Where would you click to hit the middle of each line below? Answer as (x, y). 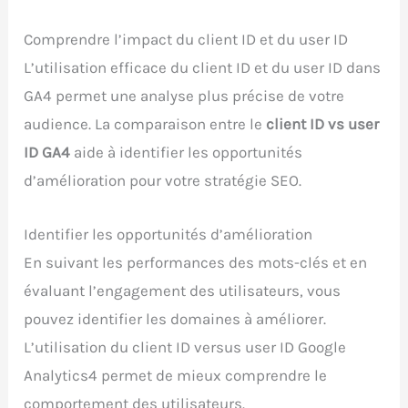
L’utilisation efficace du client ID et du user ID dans (203, 68)
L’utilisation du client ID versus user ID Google (185, 347)
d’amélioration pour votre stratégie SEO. (163, 181)
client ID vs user (323, 124)
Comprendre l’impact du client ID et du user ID (186, 40)
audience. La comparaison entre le (145, 124)
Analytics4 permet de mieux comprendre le (176, 375)
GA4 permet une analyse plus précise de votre (184, 96)
